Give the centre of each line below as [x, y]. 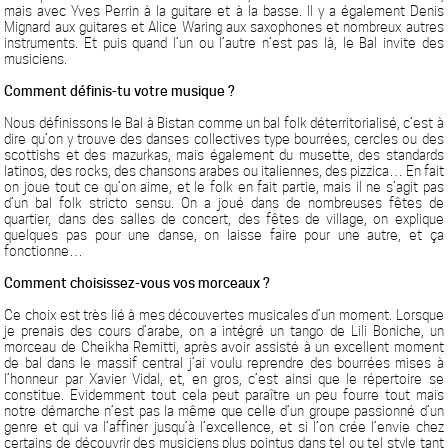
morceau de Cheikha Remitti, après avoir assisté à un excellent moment [224, 347]
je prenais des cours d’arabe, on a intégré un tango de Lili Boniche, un [224, 331]
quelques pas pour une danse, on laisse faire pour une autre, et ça [224, 235]
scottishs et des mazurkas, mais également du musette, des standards [224, 155]
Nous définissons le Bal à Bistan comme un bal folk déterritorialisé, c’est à [224, 123]
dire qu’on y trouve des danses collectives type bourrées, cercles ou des [224, 139]
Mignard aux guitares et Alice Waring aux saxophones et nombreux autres [224, 27]
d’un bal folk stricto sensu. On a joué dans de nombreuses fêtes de [224, 203]
